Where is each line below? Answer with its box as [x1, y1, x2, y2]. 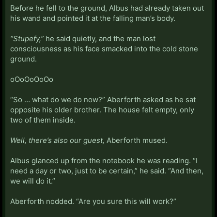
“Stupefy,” [10, 33, 44, 43]
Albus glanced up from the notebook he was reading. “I [10, 155, 198, 165]
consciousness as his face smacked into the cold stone [10, 44, 198, 53]
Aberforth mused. [105, 135, 168, 145]
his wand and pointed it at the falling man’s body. [10, 13, 175, 23]
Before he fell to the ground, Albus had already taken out [10, 3, 204, 13]
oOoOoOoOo [10, 74, 53, 84]
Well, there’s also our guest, [10, 135, 105, 145]
